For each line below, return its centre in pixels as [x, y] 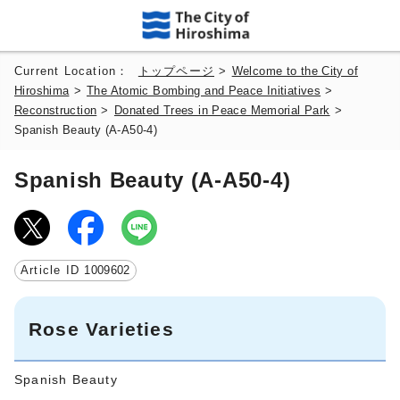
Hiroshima [42, 91]
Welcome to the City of [295, 71]
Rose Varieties [101, 329]
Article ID [53, 270]
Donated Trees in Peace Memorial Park [222, 110]
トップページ [176, 71]
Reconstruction [56, 110]
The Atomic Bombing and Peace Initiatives [204, 91]
